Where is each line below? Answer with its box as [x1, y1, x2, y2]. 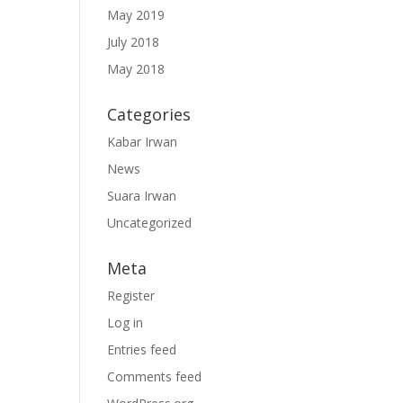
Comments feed [107, 368, 202, 385]
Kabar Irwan [107, 133, 178, 150]
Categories [107, 103, 192, 125]
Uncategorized [107, 214, 193, 231]
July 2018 [107, 33, 160, 50]
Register [107, 287, 156, 304]
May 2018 [107, 60, 166, 77]
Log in [107, 314, 144, 331]
